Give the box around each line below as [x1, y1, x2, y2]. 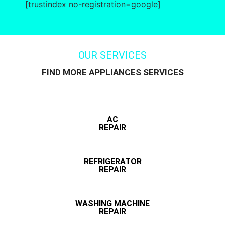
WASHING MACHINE [75, 199, 150, 209]
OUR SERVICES [78, 49, 147, 62]
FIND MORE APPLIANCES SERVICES [41, 67, 184, 78]
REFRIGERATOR [83, 157, 142, 167]
